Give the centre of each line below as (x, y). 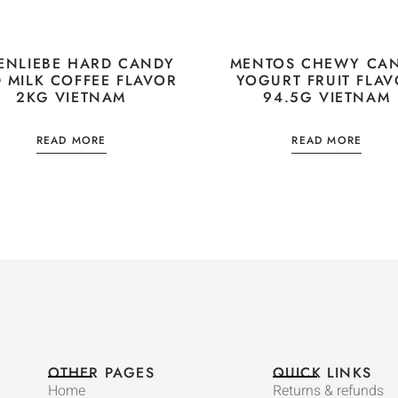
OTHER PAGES (101, 372)
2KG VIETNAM (72, 97)
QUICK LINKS (322, 372)
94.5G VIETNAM (327, 97)
